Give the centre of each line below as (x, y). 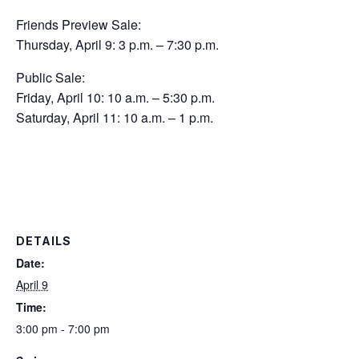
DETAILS (44, 240)
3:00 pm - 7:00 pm (63, 328)
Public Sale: (50, 78)
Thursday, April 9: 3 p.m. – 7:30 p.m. (117, 45)
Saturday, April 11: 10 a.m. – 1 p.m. (115, 118)
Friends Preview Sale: (79, 25)
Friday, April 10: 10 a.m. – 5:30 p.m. (115, 98)
